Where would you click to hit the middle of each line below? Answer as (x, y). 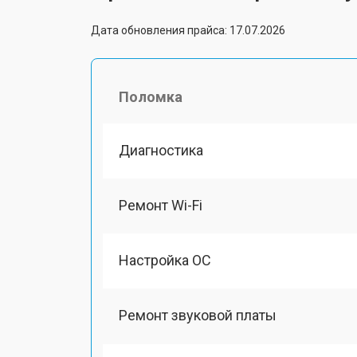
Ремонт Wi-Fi (161, 205)
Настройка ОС (165, 260)
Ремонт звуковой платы (198, 316)
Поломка (151, 96)
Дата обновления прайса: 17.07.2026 (188, 30)
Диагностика (161, 150)
